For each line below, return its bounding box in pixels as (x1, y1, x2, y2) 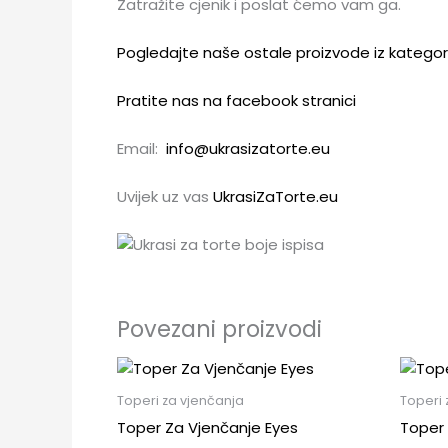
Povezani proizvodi (117, 313, 322, 346)
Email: (117, 137, 166, 159)
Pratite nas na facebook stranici (117, 89, 356, 111)
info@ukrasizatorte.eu (166, 137, 330, 159)
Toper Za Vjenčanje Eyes (117, 416, 298, 438)
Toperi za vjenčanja (117, 392, 244, 410)
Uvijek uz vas (117, 185, 213, 207)
